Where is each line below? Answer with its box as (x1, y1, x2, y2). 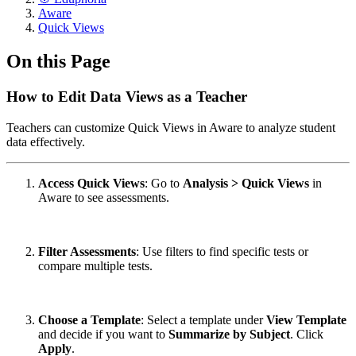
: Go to (145, 176, 183, 190)
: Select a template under (141, 312, 266, 327)
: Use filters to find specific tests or (136, 244, 308, 258)
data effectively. (6, 134, 85, 149)
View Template (266, 312, 346, 327)
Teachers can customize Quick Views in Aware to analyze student (6, 120, 335, 134)
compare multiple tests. (38, 258, 153, 273)
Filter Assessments (38, 244, 136, 258)
